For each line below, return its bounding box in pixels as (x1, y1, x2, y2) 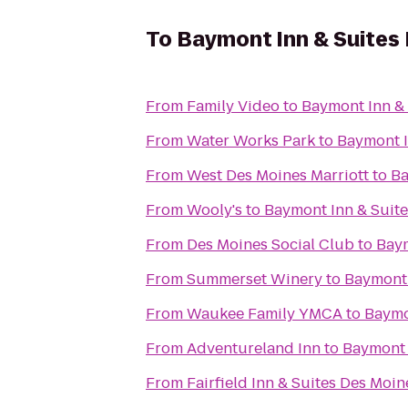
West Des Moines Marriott (187, 165, 369, 186)
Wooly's (187, 199, 242, 220)
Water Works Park (187, 130, 315, 151)
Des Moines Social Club (187, 234, 354, 255)
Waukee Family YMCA (187, 303, 342, 324)
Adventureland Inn (187, 338, 321, 359)
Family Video (187, 96, 280, 117)
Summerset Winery (187, 269, 322, 290)
